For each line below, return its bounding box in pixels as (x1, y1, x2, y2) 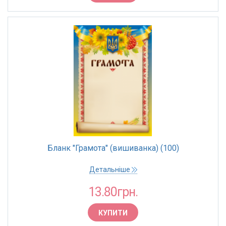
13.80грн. (88, 185, 138, 199)
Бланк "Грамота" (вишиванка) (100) (47, 143, 179, 153)
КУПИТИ (98, 209, 128, 217)
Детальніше (89, 165, 132, 174)
